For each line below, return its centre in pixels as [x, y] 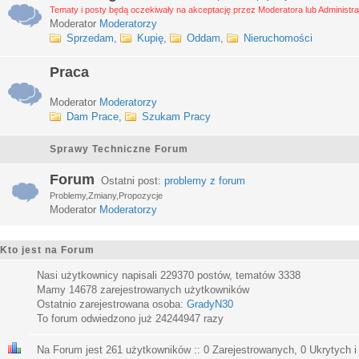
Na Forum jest [71, 350]
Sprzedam [90, 38]
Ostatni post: [129, 181]
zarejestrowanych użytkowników [173, 290]
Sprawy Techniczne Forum [119, 149]
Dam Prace [93, 117]
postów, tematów [236, 275]
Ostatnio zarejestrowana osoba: [112, 304]
